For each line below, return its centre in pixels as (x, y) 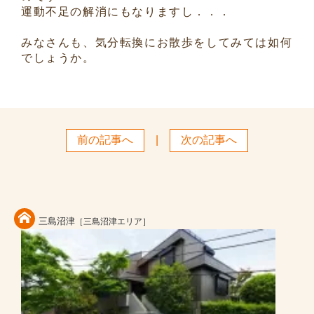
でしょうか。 (58, 58)
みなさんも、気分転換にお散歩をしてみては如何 (157, 43)
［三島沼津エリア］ (113, 222)
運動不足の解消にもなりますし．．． (126, 12)
